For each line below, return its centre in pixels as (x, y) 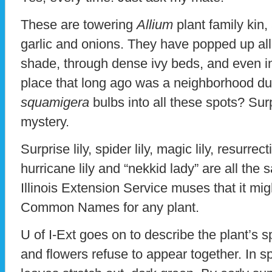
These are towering (79, 25)
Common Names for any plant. (110, 208)
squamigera (55, 103)
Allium (155, 25)
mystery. (45, 122)
